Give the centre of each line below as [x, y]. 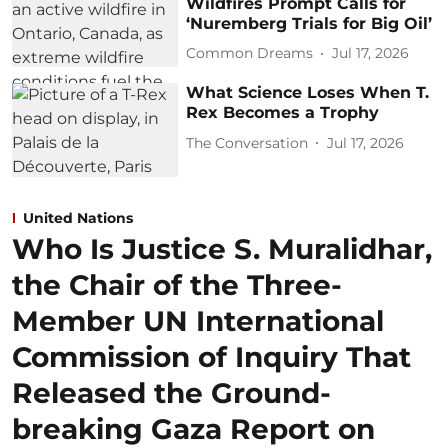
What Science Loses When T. [308, 93]
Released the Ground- [171, 393]
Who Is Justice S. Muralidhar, [222, 249]
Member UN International [198, 321]
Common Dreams [250, 53]
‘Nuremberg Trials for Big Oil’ [309, 23]
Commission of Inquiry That [211, 357]
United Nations [78, 218]
